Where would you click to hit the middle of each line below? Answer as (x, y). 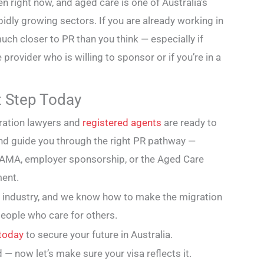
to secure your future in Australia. (98, 234)
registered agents (122, 123)
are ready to (189, 123)
